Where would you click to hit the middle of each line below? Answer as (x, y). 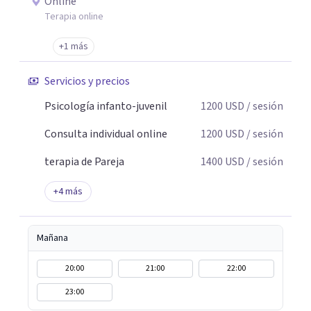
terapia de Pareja (84, 162)
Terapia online (74, 17)
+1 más (74, 47)
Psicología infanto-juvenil (106, 106)
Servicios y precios (87, 81)
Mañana (52, 238)
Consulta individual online (106, 134)
